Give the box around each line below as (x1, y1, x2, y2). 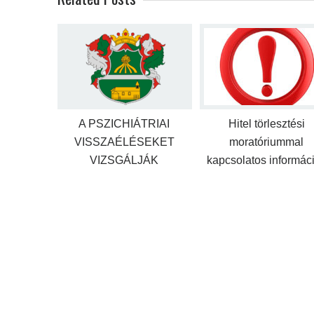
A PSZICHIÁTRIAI (78, 117, 170, 130)
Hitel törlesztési (228, 117, 305, 130)
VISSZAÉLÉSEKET (74, 135, 175, 148)
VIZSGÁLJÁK (90, 153, 158, 166)
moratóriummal (229, 135, 303, 148)
